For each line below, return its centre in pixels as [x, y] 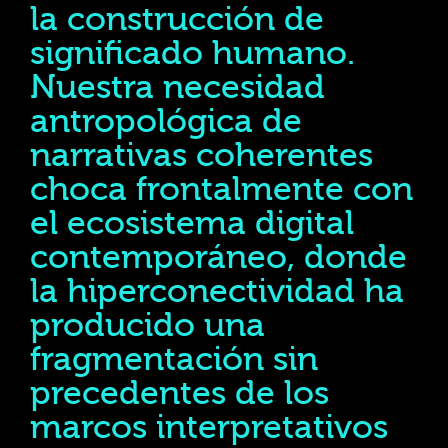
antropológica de [166, 121]
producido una [147, 325]
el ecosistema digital [192, 223]
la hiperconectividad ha [217, 291]
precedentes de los [179, 393]
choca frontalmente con [221, 189]
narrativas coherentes [201, 155]
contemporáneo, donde [218, 257]
